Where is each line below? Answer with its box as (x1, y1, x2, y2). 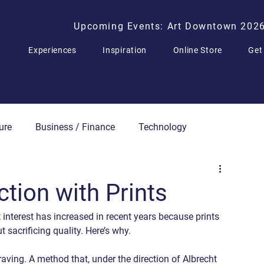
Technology (138, 121, 187, 133)
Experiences (28, 45, 77, 55)
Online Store (173, 45, 222, 55)
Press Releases (3, 169, 65, 180)
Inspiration (103, 45, 147, 55)
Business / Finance (35, 121, 115, 133)
